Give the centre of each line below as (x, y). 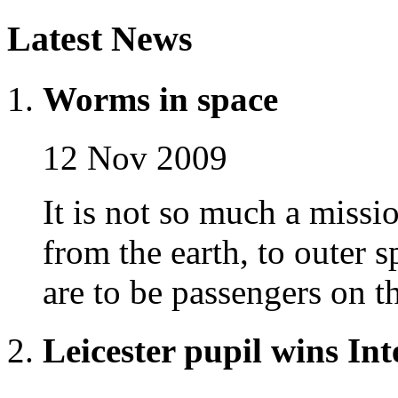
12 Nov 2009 (135, 157)
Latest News (100, 39)
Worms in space (160, 99)
